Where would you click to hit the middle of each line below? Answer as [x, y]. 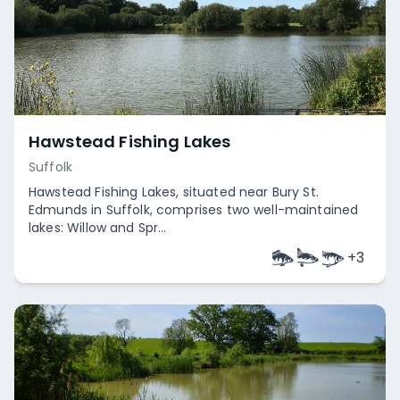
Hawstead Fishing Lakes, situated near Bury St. [174, 192]
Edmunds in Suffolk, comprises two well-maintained [194, 210]
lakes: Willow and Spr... [98, 228]
